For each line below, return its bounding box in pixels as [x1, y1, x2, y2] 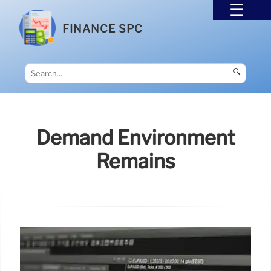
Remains [96, 149, 175, 174]
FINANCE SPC [62, 22, 143, 35]
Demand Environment [36, 126, 235, 150]
